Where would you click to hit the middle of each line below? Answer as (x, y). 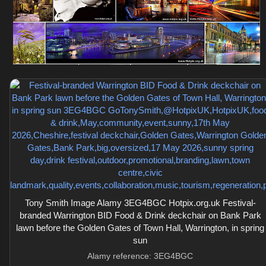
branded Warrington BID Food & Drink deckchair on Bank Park (140, 215)
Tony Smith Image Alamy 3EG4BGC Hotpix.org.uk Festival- (140, 203)
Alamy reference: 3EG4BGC (140, 256)
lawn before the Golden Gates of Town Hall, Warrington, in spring (140, 228)
